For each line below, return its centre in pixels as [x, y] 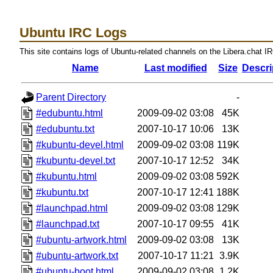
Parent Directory [71, 97]
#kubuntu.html [67, 176]
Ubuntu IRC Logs [73, 32]
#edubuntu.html [70, 113]
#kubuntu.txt [62, 192]
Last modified [175, 68]
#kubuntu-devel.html [80, 144]
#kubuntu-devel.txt [76, 160]
